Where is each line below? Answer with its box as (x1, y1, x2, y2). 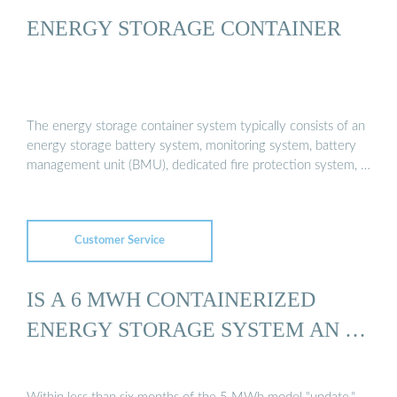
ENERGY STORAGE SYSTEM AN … (27, 316, 366, 341)
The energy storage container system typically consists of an (27, 120, 365, 134)
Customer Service (74, 234, 165, 246)
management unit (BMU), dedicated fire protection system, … (27, 159, 370, 173)
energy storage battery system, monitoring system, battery (27, 139, 356, 153)
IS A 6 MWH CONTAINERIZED (27, 286, 315, 311)
